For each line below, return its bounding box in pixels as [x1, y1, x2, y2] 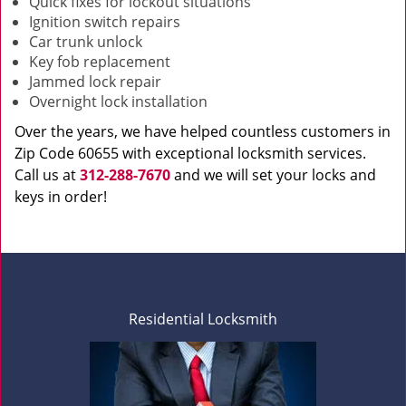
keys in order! [14, 187, 107, 207]
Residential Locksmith [129, 309, 277, 329]
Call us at [14, 165, 80, 185]
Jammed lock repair [29, 72, 165, 92]
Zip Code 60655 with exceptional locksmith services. [14, 143, 366, 163]
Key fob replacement [29, 52, 170, 72]
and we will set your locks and [170, 165, 376, 185]
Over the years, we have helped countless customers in [14, 121, 391, 141]
